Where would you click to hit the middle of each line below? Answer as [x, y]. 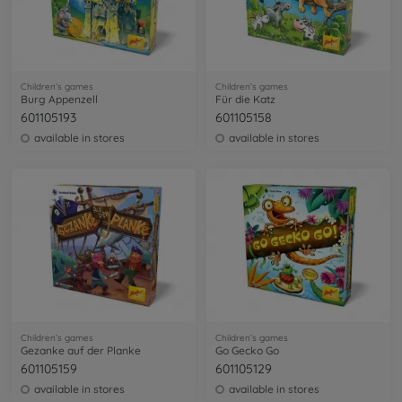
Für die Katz [245, 100]
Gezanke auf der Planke [81, 350]
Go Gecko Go [247, 350]
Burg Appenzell [59, 100]
